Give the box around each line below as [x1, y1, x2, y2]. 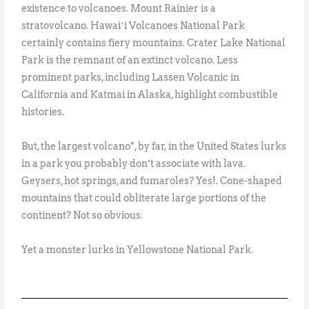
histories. [21, 106, 65, 117]
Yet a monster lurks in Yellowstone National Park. [21, 243, 254, 255]
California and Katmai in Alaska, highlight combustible [21, 88, 279, 100]
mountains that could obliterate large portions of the [21, 192, 267, 203]
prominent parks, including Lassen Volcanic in [21, 71, 240, 83]
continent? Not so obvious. [21, 209, 143, 221]
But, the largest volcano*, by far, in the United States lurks [21, 140, 287, 152]
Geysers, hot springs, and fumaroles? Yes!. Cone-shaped [21, 175, 283, 186]
